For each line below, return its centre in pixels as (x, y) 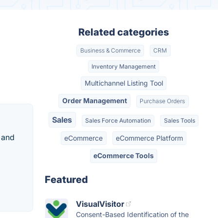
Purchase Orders (163, 101)
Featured (66, 179)
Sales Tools (179, 120)
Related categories (124, 32)
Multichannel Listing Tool (124, 83)
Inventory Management (124, 66)
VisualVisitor (100, 204)
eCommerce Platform (149, 138)
